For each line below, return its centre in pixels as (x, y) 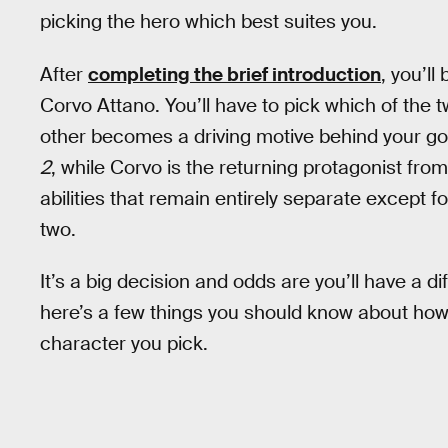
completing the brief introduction (234, 74)
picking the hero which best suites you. (208, 21)
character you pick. (124, 344)
